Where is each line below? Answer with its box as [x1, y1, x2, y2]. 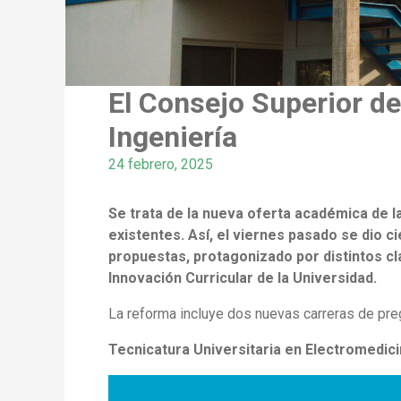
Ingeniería [108, 119, 237, 154]
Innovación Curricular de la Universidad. [108, 269, 377, 286]
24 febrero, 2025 [108, 155, 213, 173]
